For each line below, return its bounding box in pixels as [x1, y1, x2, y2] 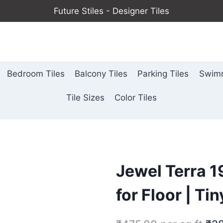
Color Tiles [114, 92, 157, 103]
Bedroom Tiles [6, 69, 65, 79]
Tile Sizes [66, 92, 105, 103]
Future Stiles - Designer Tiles [54, 5, 169, 16]
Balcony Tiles [75, 69, 127, 79]
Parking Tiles [137, 69, 189, 79]
